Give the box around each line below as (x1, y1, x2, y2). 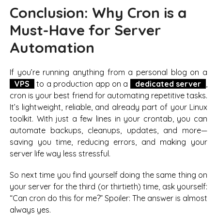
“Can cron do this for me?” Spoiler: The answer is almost (10, 193, 207, 203)
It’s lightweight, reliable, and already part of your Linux (10, 102, 207, 112)
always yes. (10, 204, 51, 215)
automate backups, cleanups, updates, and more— (10, 125, 207, 135)
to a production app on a (34, 78, 130, 89)
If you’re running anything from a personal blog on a (10, 67, 207, 77)
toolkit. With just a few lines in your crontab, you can (10, 113, 207, 124)
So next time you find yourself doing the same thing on (10, 170, 207, 180)
